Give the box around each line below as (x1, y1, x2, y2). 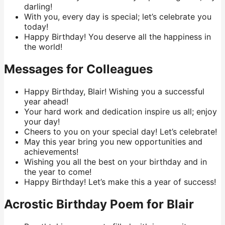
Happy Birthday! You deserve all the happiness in (24, 32, 211, 42)
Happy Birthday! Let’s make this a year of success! (24, 177, 216, 187)
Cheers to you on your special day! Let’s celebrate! (24, 127, 217, 137)
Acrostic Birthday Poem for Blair (4, 196, 194, 211)
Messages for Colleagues (4, 62, 153, 77)
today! (24, 22, 48, 32)
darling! (24, 2, 52, 12)
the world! (24, 42, 62, 52)
